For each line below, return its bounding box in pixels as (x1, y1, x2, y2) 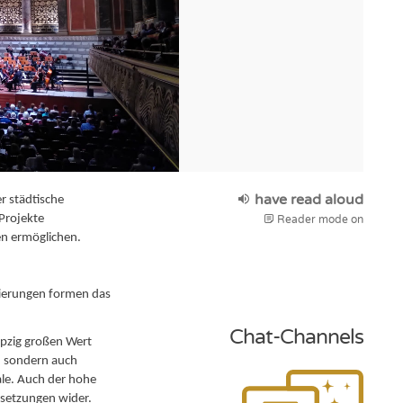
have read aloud (250, 192, 363, 208)
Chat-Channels (228, 324, 363, 350)
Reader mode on (273, 213, 363, 226)
